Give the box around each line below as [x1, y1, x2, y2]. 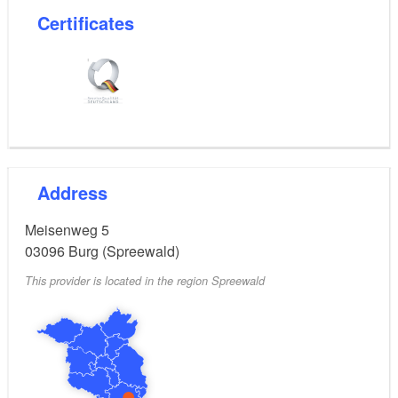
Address [50, 179, 107, 205]
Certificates [50, 10, 134, 36]
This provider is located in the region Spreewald [25, 273, 265, 290]
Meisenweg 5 [25, 219, 109, 240]
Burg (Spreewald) [68, 240, 179, 261]
